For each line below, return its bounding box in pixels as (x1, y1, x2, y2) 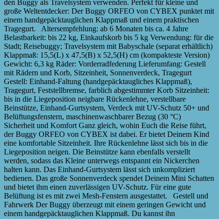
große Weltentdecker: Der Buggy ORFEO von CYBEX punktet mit (4, 6, 214, 15)
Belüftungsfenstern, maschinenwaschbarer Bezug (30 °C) (4, 112, 185, 121)
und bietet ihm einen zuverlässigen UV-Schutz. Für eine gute (4, 182, 191, 191)
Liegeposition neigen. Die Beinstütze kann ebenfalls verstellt (4, 147, 190, 156)
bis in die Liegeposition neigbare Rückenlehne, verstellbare (4, 94, 186, 103)
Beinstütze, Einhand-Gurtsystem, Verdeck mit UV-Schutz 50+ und (4, 103, 209, 112)
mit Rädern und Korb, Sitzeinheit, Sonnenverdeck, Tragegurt (4, 68, 192, 77)
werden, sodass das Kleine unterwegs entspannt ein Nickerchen (4, 156, 199, 165)
